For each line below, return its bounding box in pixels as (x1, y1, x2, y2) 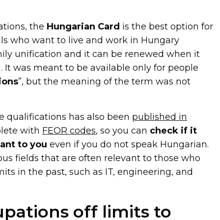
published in (132, 111, 188, 122)
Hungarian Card (47, 21, 120, 32)
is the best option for (120, 21, 214, 32)
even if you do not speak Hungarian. (47, 138, 209, 150)
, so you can (96, 125, 150, 136)
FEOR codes (42, 125, 96, 136)
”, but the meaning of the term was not (18, 76, 191, 87)
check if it (150, 125, 197, 136)
